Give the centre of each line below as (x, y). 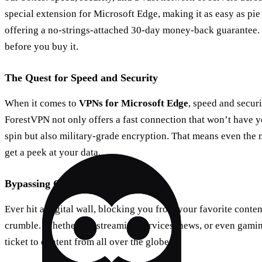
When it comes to (42, 103)
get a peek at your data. (53, 152)
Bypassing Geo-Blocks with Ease (78, 183)
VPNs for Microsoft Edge (134, 103)
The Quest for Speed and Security (81, 77)
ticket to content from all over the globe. (88, 242)
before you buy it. (42, 46)
